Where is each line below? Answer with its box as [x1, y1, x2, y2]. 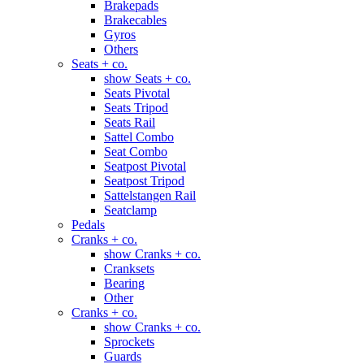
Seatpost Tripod [104, 174, 184, 188]
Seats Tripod [104, 101, 168, 115]
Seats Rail [104, 115, 155, 130]
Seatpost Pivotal [104, 159, 186, 174]
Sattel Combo [104, 130, 174, 145]
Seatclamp [104, 203, 157, 218]
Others [104, 42, 138, 57]
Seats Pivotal [104, 86, 170, 101]
